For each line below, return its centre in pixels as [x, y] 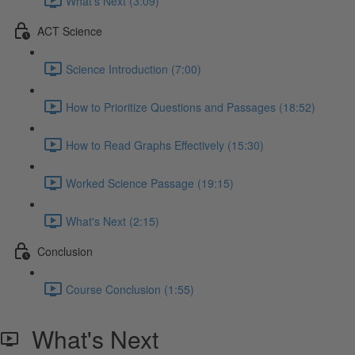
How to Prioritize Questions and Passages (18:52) [191, 107]
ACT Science [70, 31]
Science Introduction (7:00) [134, 69]
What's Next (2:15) [113, 221]
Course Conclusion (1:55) [130, 289]
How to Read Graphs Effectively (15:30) [165, 145]
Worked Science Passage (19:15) [150, 183]
